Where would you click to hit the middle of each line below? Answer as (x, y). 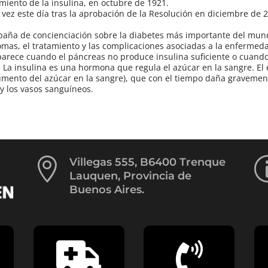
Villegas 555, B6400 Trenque (147, 162)
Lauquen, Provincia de (130, 176)
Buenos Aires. (106, 189)
